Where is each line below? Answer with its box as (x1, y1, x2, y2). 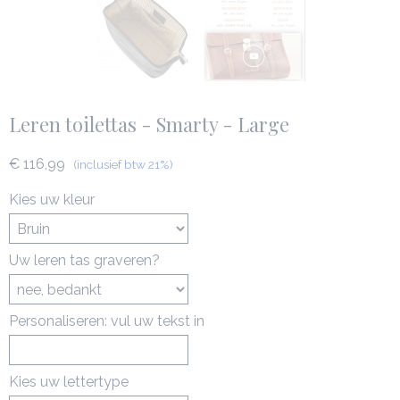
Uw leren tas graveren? (9, 252, 160, 269)
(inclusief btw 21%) (73, 157, 173, 171)
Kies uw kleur (9, 191, 95, 208)
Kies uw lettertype (9, 373, 129, 390)
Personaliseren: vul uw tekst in (9, 312, 204, 329)
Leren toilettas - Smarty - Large (9, 111, 289, 137)
